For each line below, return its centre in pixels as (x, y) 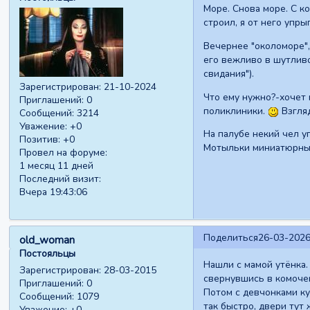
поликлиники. (235, 111)
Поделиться (230, 237)
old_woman (47, 240)
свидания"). (228, 73)
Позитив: (40, 140)
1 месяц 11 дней (57, 166)
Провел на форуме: (64, 153)
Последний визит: (61, 179)
